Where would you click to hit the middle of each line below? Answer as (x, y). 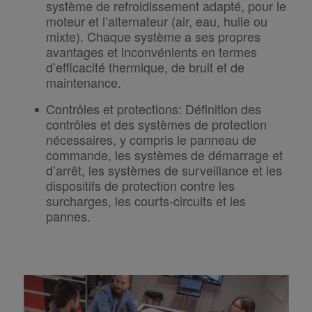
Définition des (221, 109)
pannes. (68, 216)
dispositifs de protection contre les (140, 186)
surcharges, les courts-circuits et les (146, 201)
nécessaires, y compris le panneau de (151, 140)
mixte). (66, 37)
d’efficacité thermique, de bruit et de (145, 67)
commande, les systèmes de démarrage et (164, 155)
